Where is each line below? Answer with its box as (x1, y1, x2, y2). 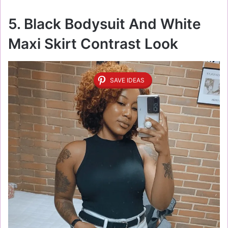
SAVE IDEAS (110, 76, 145, 84)
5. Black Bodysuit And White (8, 15, 201, 33)
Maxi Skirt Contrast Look (8, 35, 178, 52)
